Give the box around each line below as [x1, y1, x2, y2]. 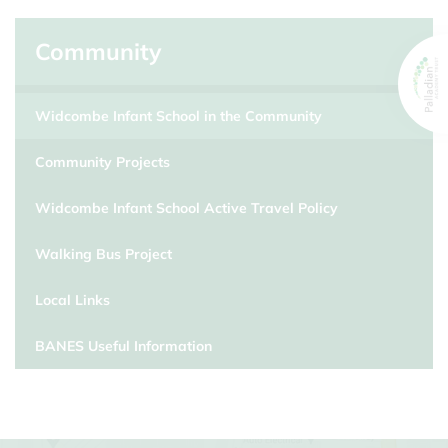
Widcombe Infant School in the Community [35, 107, 322, 125]
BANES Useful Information [35, 337, 212, 355]
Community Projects [35, 153, 170, 171]
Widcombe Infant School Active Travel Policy [35, 199, 338, 217]
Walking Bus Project [35, 245, 172, 263]
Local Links [35, 291, 110, 309]
